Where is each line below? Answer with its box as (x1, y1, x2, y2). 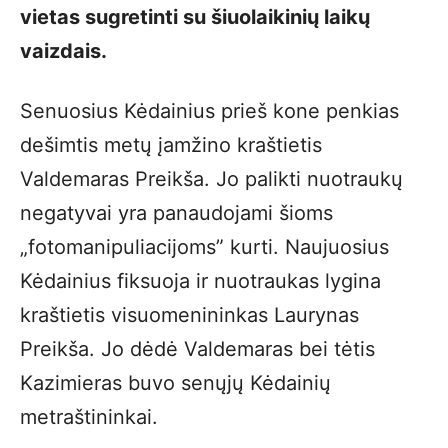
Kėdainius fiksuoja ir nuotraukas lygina (20, 268, 381, 293)
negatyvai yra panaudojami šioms (20, 200, 333, 225)
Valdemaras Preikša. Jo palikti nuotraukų (20, 166, 403, 191)
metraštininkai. (20, 404, 158, 429)
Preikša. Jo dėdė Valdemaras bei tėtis (20, 336, 375, 361)
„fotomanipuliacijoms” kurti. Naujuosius (20, 234, 389, 259)
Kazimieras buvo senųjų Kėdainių (20, 370, 331, 395)
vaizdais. (20, 38, 107, 63)
